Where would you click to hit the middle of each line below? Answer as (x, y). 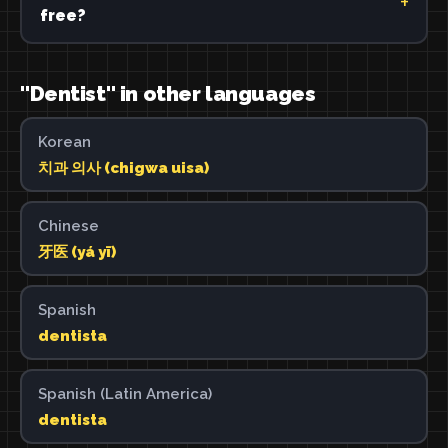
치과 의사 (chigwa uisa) (123, 167)
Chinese (68, 225)
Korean (64, 141)
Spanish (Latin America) (124, 393)
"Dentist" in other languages (168, 93)
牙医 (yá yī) (76, 251)
